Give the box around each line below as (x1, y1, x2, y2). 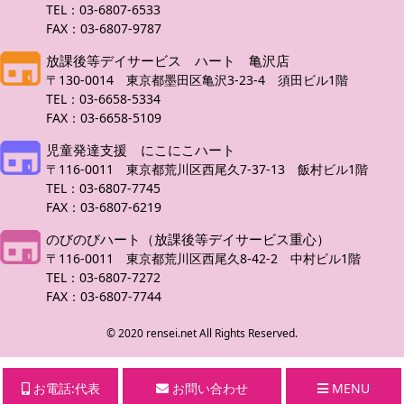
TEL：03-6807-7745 (46, 179, 173, 197)
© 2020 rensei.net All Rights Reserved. (106, 326, 298, 342)
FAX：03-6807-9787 (46, 20, 161, 38)
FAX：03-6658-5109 (46, 109, 161, 127)
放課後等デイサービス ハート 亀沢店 (46, 51, 289, 70)
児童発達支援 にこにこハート (46, 141, 235, 160)
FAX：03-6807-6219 (46, 198, 161, 216)
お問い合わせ (168, 380, 248, 397)
